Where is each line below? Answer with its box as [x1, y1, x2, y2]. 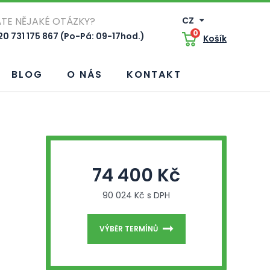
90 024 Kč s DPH [102, 189, 170, 201]
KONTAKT [127, 67, 181, 81]
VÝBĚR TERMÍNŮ [99, 224, 158, 234]
